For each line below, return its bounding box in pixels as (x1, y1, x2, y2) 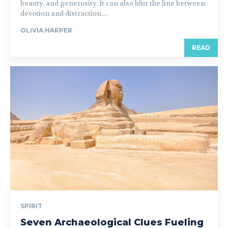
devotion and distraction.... (20, 9, 107, 18)
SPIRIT (20, 202, 42, 210)
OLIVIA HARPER (20, 26, 72, 34)
